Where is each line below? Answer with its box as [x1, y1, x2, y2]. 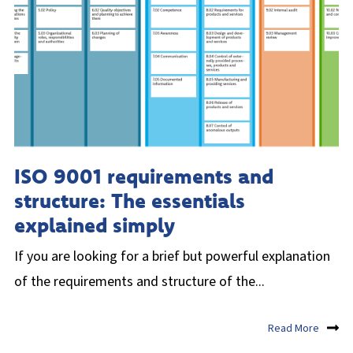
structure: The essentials [14, 188, 245, 214]
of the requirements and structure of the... [14, 272, 265, 292]
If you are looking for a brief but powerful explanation [14, 247, 330, 267]
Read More [268, 321, 319, 337]
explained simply [14, 212, 175, 239]
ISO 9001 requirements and [14, 163, 273, 190]
